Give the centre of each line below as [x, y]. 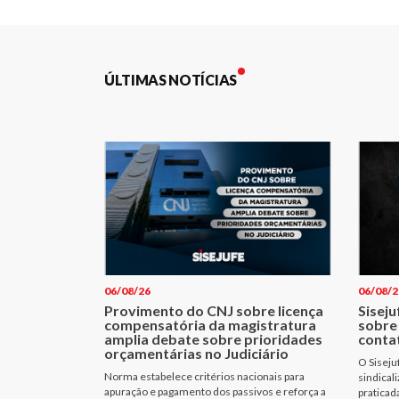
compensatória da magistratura [210, 324]
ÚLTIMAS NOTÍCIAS [171, 80]
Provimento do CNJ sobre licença [214, 310]
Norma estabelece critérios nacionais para [204, 376]
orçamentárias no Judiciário [196, 353]
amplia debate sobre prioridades [213, 338]
